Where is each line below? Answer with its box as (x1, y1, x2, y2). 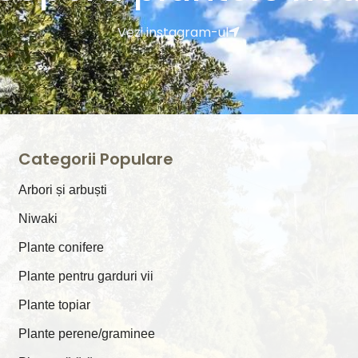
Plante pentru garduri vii (18, 269, 154, 284)
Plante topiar (18, 298, 91, 312)
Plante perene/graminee (18, 327, 156, 341)
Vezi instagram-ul (117, 23, 229, 42)
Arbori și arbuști (18, 183, 108, 197)
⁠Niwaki (18, 212, 58, 226)
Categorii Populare (18, 148, 174, 171)
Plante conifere (18, 241, 105, 255)
